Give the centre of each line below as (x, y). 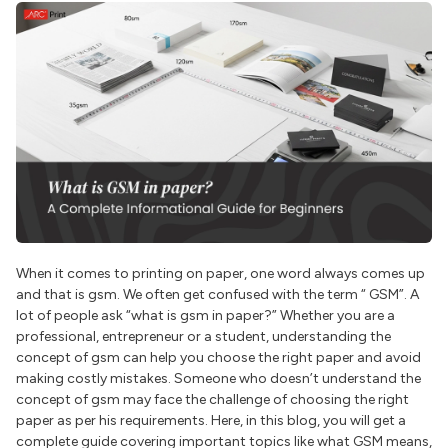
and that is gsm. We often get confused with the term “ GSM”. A (217, 295)
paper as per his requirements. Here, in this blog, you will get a (211, 421)
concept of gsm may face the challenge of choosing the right (212, 400)
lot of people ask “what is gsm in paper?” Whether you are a (205, 316)
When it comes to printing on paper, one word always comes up (220, 274)
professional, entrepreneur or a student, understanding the (203, 337)
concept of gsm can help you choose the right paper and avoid (218, 358)
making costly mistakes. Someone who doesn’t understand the (218, 379)
